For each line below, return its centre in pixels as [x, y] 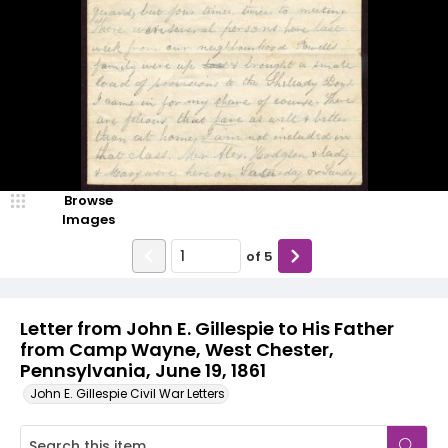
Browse [88, 200]
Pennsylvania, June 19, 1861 [143, 370]
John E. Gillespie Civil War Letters [127, 393]
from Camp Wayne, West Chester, [177, 349]
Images [88, 219]
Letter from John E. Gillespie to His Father [207, 328]
